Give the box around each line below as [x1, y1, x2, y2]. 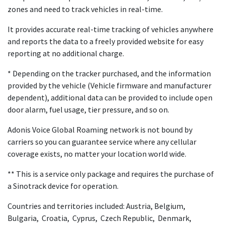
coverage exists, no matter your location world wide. [8, 149, 186, 159]
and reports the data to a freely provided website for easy [8, 36, 203, 46]
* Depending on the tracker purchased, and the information [8, 68, 211, 78]
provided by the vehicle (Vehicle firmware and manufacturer [8, 80, 211, 90]
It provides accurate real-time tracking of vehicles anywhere [8, 24, 213, 34]
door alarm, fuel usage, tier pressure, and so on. [8, 104, 169, 115]
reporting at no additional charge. [8, 48, 124, 58]
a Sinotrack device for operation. [8, 181, 119, 191]
